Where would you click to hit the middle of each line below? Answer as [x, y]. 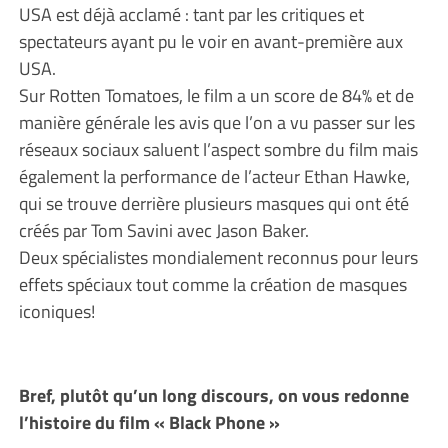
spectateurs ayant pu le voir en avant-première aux [210, 41]
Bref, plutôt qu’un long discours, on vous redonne [213, 395]
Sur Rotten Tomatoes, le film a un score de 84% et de [216, 95]
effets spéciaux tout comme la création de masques [212, 284]
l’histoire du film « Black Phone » [149, 422]
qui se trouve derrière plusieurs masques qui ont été [213, 203]
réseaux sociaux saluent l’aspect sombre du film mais [218, 149]
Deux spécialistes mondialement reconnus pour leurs [218, 257]
